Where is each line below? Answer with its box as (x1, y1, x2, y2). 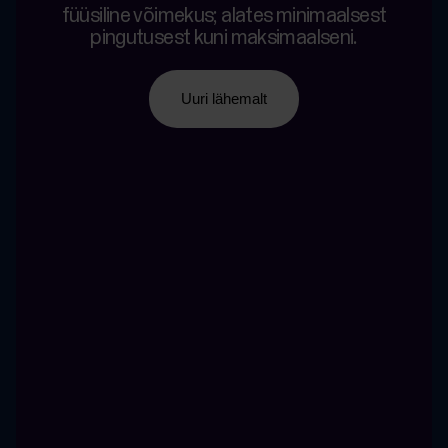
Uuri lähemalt (181, 89, 267, 107)
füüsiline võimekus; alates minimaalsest (61, 5, 387, 26)
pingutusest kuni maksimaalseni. (90, 27, 358, 48)
